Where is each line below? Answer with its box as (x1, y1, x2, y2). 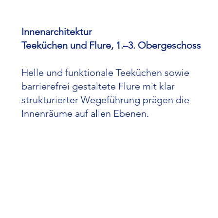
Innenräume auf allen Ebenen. (21, 108, 149, 119)
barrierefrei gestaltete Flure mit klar (21, 80, 175, 92)
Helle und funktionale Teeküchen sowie (21, 67, 189, 78)
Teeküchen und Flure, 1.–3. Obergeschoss (21, 39, 201, 51)
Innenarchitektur (21, 26, 92, 37)
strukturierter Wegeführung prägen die (21, 94, 189, 106)
